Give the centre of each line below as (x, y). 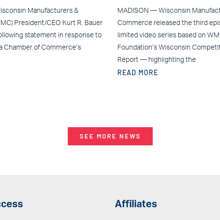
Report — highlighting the (157, 60)
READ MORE (138, 72)
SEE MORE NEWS (110, 136)
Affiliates (136, 205)
